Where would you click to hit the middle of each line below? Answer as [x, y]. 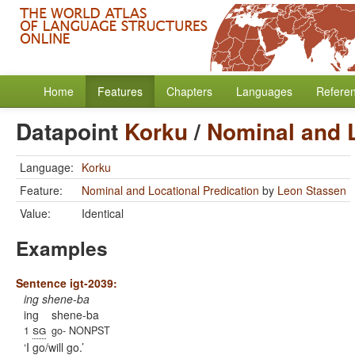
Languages [264, 91]
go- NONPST [81, 330]
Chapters [189, 91]
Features [120, 91]
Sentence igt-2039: [67, 283]
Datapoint [70, 131]
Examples [62, 248]
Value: [35, 213]
